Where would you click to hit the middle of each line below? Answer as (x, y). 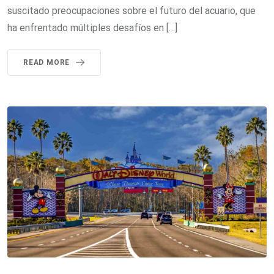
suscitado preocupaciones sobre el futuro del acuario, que (131, 11)
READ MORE (47, 62)
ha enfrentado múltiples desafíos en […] (92, 28)
